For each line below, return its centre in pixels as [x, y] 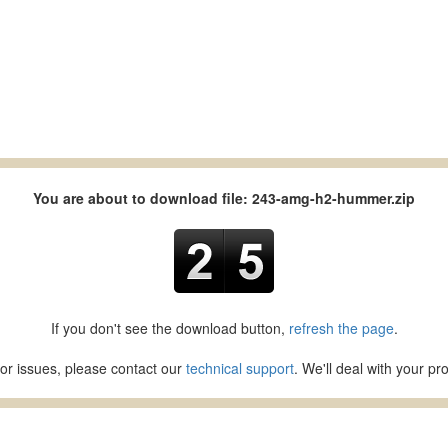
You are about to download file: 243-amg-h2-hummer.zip [224, 198]
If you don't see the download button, [169, 328]
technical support [239, 368]
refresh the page [341, 328]
